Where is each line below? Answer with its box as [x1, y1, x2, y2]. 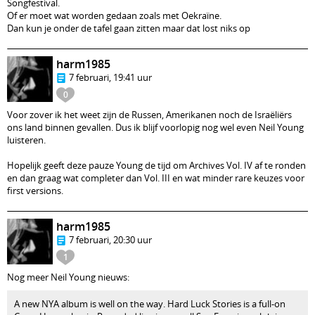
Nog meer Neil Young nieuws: [7, 271, 129, 283]
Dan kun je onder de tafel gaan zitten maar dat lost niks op [7, 22, 250, 34]
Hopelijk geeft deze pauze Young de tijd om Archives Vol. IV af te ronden [7, 159, 306, 172]
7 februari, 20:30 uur [69, 233, 152, 246]
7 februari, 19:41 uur [69, 71, 152, 84]
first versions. [7, 184, 63, 197]
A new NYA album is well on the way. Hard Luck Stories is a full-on [14, 297, 285, 310]
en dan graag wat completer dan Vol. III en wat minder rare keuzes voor [7, 172, 304, 184]
